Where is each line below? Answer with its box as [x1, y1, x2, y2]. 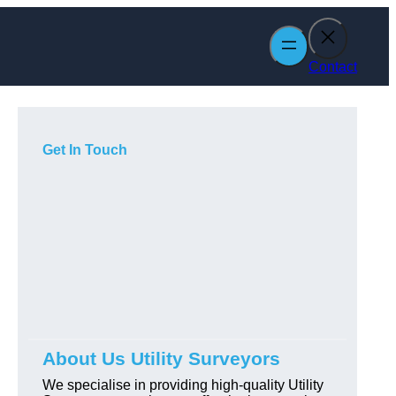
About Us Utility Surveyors [42, 348, 280, 369]
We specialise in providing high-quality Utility [42, 377, 324, 392]
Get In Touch [42, 142, 127, 157]
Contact [308, 59, 357, 74]
